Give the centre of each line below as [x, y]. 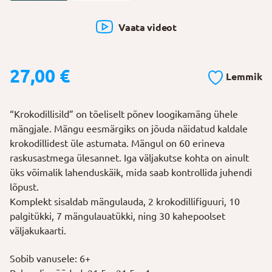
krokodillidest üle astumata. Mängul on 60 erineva [117, 143]
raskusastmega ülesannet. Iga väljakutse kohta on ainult [129, 158]
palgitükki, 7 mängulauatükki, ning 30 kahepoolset [117, 216]
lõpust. [24, 187]
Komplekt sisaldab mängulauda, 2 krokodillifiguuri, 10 [125, 201]
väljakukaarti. [38, 230]
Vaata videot [148, 27]
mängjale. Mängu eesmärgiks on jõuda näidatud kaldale [129, 128]
